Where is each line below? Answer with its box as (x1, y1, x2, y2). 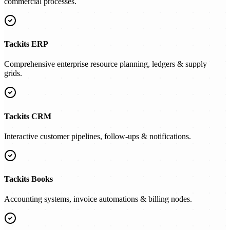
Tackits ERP (4, 40, 48, 49)
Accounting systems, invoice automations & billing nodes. (4, 195, 192, 204)
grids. (4, 69, 22, 78)
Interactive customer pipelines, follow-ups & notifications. (4, 131, 191, 141)
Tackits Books (4, 175, 53, 184)
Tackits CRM (4, 111, 51, 121)
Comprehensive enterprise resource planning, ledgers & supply (4, 60, 207, 69)
